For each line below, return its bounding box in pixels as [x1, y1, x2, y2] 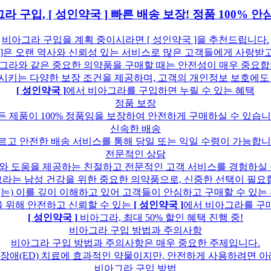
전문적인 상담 [105, 149, 166, 160]
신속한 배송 [109, 123, 161, 134]
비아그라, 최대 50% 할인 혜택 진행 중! [77, 212, 243, 223]
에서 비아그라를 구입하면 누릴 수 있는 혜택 [65, 85, 255, 96]
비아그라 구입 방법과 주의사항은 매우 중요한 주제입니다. [10, 238, 260, 249]
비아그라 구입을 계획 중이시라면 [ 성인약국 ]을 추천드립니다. [1, 34, 269, 45]
